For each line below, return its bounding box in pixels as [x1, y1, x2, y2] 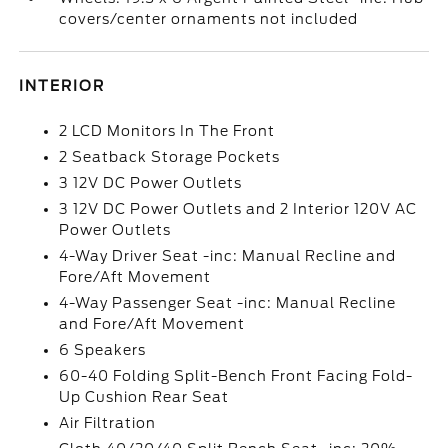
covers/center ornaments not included [59, 11, 359, 27]
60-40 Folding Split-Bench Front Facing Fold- [59, 368, 414, 384]
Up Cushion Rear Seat [59, 389, 230, 405]
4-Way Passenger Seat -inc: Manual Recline [59, 295, 397, 311]
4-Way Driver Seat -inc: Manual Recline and [59, 248, 397, 264]
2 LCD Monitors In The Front [59, 123, 276, 139]
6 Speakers [59, 342, 147, 358]
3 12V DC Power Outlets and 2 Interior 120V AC [59, 201, 418, 217]
